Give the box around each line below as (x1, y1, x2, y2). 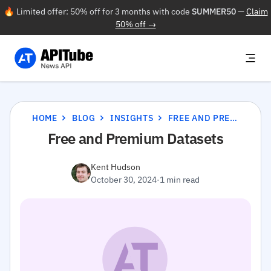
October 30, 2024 (91, 174, 157, 185)
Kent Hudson (91, 161, 140, 172)
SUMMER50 (191, 5, 236, 17)
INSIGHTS (109, 112, 154, 123)
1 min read (160, 174, 200, 185)
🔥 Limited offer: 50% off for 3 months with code (3, 5, 192, 17)
